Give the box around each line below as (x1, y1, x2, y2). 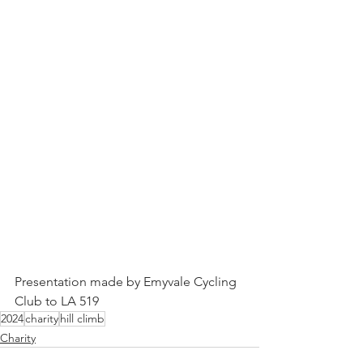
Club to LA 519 (15, 293, 99, 310)
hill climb (60, 311, 105, 327)
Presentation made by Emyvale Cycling (15, 274, 240, 290)
